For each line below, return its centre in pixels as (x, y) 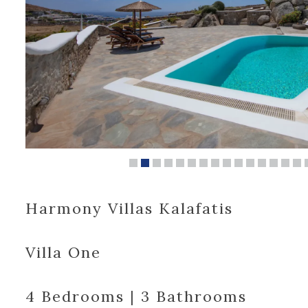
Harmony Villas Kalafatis (129, 209)
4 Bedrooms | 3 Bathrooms (136, 297)
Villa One (63, 253)
